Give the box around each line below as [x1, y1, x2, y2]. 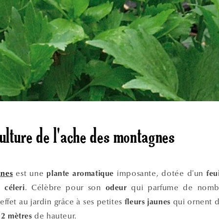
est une [13, 168, 47, 178]
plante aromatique [46, 170, 114, 178]
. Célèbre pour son [24, 182, 106, 192]
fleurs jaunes [124, 198, 171, 206]
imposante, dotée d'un [114, 168, 207, 178]
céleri [4, 184, 25, 192]
